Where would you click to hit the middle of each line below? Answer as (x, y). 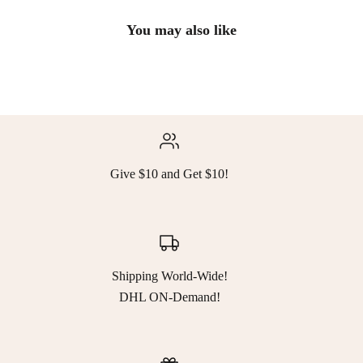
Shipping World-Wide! (169, 275)
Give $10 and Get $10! (169, 173)
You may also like (181, 30)
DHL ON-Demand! (169, 297)
